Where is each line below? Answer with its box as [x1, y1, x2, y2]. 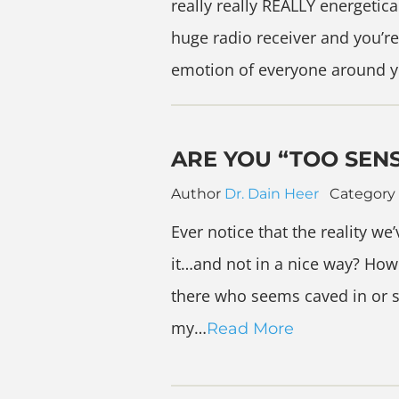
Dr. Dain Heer [224, 184, 319, 202]
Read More [207, 318, 294, 338]
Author [171, 184, 224, 202]
